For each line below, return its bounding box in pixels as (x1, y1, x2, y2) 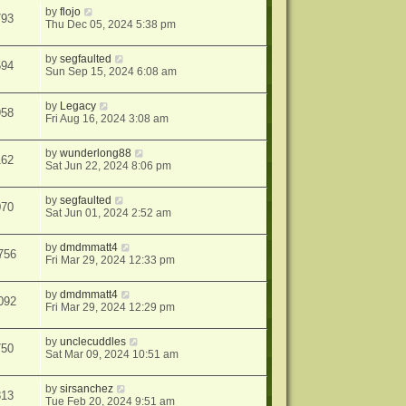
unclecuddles (60, 335, 127, 348)
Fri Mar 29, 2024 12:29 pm (45, 301, 176, 314)
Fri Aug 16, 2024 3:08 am (45, 112, 169, 125)
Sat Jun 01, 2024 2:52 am (45, 207, 172, 219)
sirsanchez (60, 382, 114, 395)
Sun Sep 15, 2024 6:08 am (45, 65, 178, 78)
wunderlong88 (60, 147, 132, 159)
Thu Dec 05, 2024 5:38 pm (45, 18, 177, 31)
